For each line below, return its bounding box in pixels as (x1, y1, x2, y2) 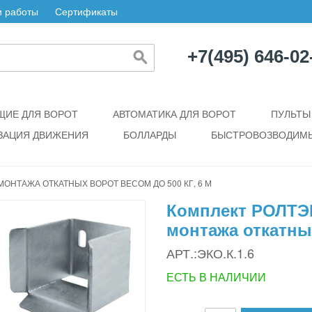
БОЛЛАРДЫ (123, 127, 176, 141)
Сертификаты (55, 4, 118, 18)
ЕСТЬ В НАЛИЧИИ (166, 269, 266, 285)
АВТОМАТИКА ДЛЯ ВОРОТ (113, 107, 236, 120)
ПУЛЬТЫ (271, 107, 311, 120)
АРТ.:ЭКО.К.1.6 (166, 244, 254, 262)
